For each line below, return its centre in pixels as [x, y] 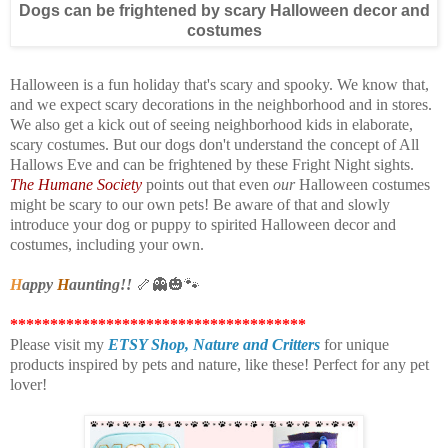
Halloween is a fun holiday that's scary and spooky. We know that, [219, 85]
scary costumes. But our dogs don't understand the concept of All [214, 145]
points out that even [207, 185]
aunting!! [100, 285]
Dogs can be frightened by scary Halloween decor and [224, 11]
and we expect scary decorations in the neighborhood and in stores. [221, 105]
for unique [354, 345]
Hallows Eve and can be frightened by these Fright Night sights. [212, 165]
